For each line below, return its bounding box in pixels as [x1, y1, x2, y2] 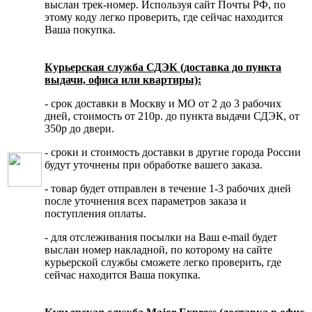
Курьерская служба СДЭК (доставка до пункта [45, 61, 281, 73]
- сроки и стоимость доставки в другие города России [45, 146, 301, 158]
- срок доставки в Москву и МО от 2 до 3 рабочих [45, 97, 281, 109]
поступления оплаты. [45, 207, 146, 219]
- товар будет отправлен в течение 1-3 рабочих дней [45, 182, 291, 194]
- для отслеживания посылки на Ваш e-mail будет [45, 231, 277, 243]
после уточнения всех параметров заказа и [45, 194, 247, 207]
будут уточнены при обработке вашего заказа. [45, 158, 263, 171]
